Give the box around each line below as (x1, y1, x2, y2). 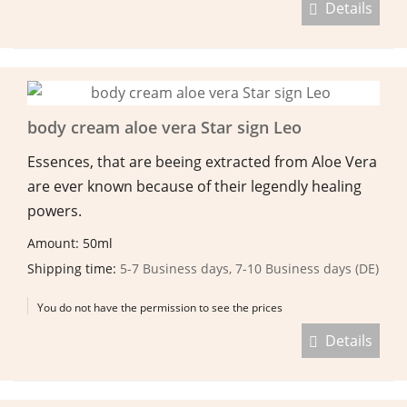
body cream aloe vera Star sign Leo (27, 115, 302, 138)
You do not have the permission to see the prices (37, 299, 283, 315)
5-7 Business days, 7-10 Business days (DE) (120, 259, 379, 277)
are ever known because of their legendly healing (27, 175, 362, 196)
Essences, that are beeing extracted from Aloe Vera (27, 151, 377, 172)
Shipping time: (27, 259, 120, 277)
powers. (27, 200, 82, 221)
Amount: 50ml (27, 233, 116, 252)
